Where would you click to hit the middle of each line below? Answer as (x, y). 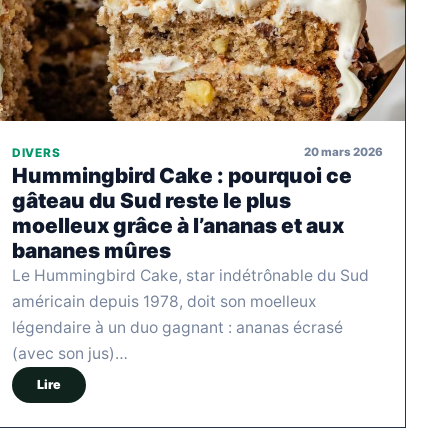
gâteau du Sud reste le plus (151, 200)
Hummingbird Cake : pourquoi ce (182, 175)
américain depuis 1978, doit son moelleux (164, 301)
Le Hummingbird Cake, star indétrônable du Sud (190, 275)
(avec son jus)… (70, 353)
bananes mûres (91, 250)
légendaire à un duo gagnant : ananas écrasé (177, 327)
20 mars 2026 (343, 152)
